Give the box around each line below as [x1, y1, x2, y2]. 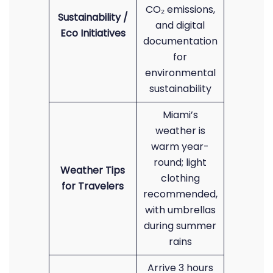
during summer [144, 219, 216, 233]
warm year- [151, 140, 209, 154]
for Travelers [62, 179, 124, 193]
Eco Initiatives [60, 26, 126, 40]
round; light [154, 155, 207, 169]
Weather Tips [60, 163, 125, 177]
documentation [143, 34, 218, 48]
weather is [155, 124, 205, 138]
